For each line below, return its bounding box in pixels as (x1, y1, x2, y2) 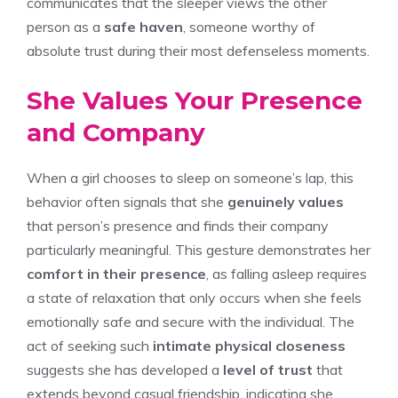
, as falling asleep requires (206, 264, 367, 283)
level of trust (223, 360, 313, 378)
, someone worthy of (183, 17, 315, 36)
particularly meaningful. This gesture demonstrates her (27, 240, 370, 259)
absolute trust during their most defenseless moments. (27, 41, 370, 60)
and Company (27, 116, 205, 147)
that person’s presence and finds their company (27, 216, 329, 235)
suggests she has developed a (27, 360, 223, 378)
